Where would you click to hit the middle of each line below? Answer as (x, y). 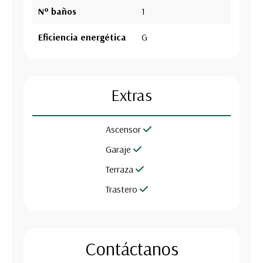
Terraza (119, 169)
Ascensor (123, 129)
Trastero (122, 189)
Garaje (118, 149)
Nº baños (57, 11)
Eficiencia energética (82, 37)
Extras (131, 95)
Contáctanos (131, 248)
